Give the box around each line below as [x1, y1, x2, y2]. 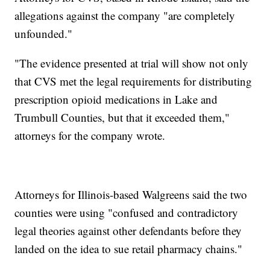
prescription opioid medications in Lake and [14, 92, 218, 107]
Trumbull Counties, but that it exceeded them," [14, 110, 230, 125]
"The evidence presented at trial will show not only [14, 55, 249, 71]
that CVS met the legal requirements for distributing [14, 74, 253, 89]
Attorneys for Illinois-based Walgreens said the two [14, 187, 248, 202]
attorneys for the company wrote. [14, 128, 166, 143]
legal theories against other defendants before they [14, 223, 242, 239]
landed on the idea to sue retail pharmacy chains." [14, 241, 243, 257]
